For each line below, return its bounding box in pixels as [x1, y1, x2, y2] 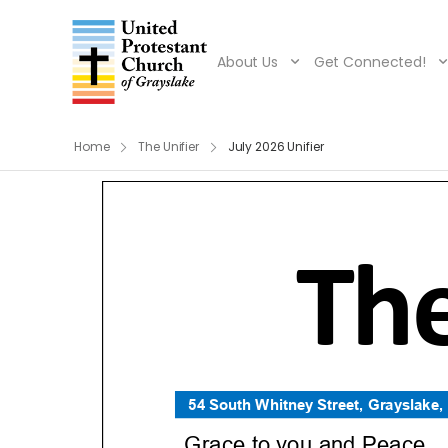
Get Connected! [313, 52, 426, 73]
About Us [217, 52, 278, 73]
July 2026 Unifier [227, 138, 324, 156]
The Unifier [138, 138, 199, 156]
